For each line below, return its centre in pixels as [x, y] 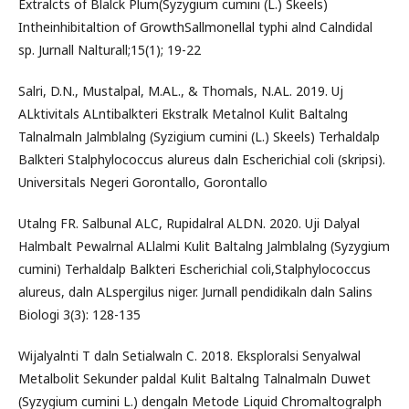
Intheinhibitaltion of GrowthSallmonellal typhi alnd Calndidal [195, 26]
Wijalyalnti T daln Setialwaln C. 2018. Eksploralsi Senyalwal [189, 355]
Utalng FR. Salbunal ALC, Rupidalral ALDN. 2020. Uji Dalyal [189, 223]
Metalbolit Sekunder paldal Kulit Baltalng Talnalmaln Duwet [194, 378]
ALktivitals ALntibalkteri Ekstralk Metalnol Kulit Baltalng [183, 113]
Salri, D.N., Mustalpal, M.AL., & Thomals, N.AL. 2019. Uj [181, 90]
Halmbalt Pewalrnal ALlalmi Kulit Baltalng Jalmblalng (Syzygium [204, 246]
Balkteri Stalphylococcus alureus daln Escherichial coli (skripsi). [202, 159]
